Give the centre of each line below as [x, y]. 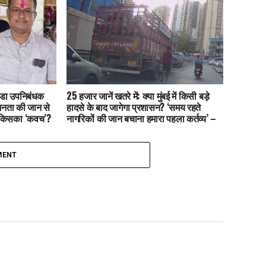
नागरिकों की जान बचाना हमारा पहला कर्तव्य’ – [141, 118]
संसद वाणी [84, 130]
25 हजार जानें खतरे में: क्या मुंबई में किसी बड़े [138, 96]
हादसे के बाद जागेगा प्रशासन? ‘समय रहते [134, 107]
